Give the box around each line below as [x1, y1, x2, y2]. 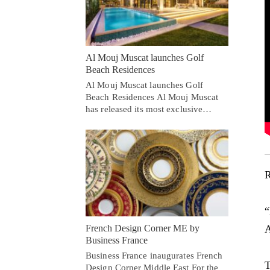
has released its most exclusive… [86, 104, 212, 115]
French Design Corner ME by [86, 223, 199, 234]
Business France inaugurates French [86, 251, 223, 261]
